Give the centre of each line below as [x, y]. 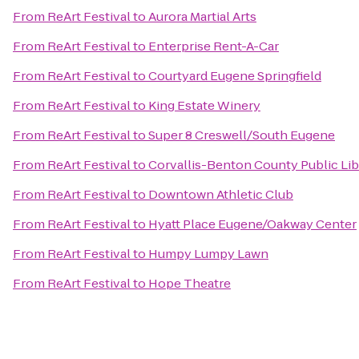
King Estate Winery [204, 105]
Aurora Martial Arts [202, 16]
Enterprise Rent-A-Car [214, 46]
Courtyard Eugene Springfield [235, 76]
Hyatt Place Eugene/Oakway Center [252, 224]
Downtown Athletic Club [221, 194]
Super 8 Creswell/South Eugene [242, 135]
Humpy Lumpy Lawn [208, 254]
